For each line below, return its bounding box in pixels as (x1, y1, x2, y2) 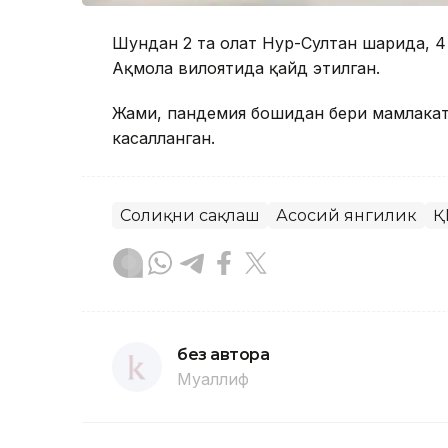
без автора (177, 345, 270, 365)
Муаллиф (177, 369, 249, 390)
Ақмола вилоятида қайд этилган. (112, 58, 380, 79)
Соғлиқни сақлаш (120, 206, 260, 226)
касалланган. (112, 128, 215, 149)
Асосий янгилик (276, 206, 417, 226)
